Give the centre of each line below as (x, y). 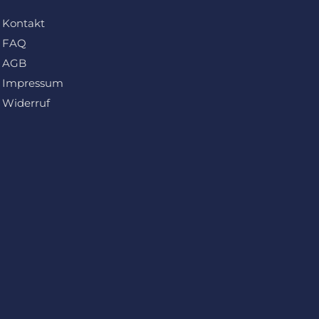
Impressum (32, 83)
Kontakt (23, 23)
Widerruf (26, 103)
